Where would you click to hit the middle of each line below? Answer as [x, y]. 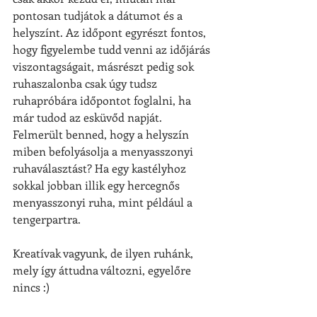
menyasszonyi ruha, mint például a [104, 202]
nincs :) [31, 287]
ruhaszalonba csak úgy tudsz [86, 83]
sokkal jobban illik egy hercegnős [98, 185]
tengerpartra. [47, 219]
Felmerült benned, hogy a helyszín [102, 134]
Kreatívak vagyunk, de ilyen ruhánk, [104, 253]
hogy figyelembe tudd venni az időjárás [113, 50]
